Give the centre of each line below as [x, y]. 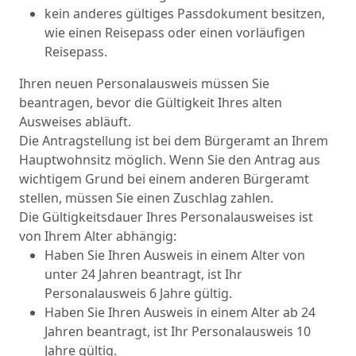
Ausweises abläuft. [75, 122]
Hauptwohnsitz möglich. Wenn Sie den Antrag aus [170, 160]
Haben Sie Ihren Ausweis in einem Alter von [175, 255]
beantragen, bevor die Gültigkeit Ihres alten [151, 103]
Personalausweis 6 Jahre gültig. [138, 293]
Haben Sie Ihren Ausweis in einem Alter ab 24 [180, 312]
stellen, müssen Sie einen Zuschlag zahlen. [146, 198]
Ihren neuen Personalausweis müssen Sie [144, 83]
